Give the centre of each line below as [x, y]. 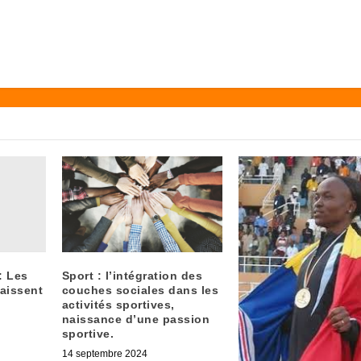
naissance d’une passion [136, 320]
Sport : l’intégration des [132, 276]
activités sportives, [118, 305]
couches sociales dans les [140, 290]
